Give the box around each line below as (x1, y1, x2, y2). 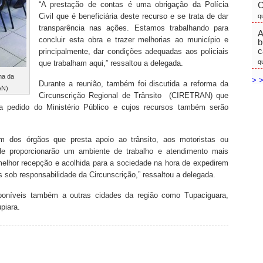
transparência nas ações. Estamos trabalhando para (39, 23, 228, 32)
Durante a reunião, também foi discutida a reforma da (39, 79, 228, 88)
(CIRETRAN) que (165, 91, 229, 100)
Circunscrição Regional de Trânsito (39, 91, 161, 100)
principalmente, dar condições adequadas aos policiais (39, 47, 228, 56)
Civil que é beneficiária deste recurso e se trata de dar (39, 12, 228, 21)
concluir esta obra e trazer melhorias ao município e (39, 35, 228, 44)
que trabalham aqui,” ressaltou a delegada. (39, 59, 183, 68)
